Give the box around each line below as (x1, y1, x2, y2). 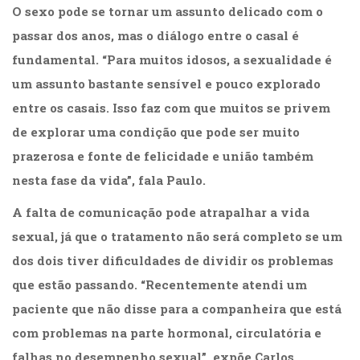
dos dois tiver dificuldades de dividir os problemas (12, 252, 333, 269)
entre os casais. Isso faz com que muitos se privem (12, 100, 330, 117)
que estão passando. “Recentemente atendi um (12, 276, 307, 293)
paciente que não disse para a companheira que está (12, 301, 342, 317)
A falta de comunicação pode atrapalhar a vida (12, 204, 309, 221)
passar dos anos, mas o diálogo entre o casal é (12, 27, 299, 44)
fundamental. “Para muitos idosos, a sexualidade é (12, 51, 332, 68)
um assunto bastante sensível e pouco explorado (12, 76, 321, 92)
